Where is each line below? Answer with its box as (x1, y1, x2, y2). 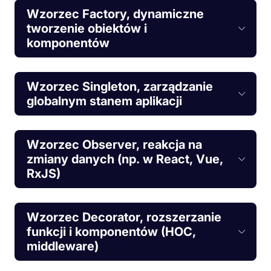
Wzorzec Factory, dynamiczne (27, 6, 204, 21)
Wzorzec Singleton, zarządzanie (27, 79, 213, 94)
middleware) (27, 238, 99, 253)
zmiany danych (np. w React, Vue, (27, 151, 223, 166)
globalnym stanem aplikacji (27, 93, 182, 108)
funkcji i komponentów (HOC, (27, 224, 196, 239)
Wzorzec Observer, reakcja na (27, 137, 202, 152)
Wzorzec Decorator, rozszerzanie (27, 209, 221, 224)
